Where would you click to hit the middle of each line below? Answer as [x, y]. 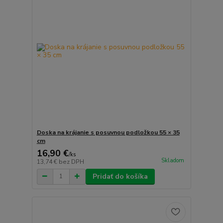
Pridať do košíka [120, 176]
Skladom [172, 160]
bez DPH [71, 162]
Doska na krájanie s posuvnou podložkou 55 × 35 [108, 132]
